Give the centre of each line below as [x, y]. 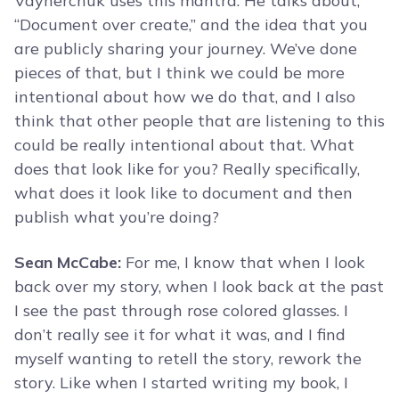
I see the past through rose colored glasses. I [181, 311]
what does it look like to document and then [183, 193]
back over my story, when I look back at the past [199, 287]
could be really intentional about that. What [184, 145]
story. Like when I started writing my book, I [181, 383]
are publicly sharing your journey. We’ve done [186, 49]
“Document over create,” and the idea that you [191, 25]
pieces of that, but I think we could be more [179, 73]
